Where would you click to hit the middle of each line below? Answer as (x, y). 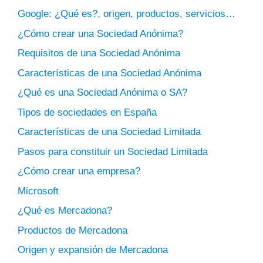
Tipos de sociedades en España (87, 112)
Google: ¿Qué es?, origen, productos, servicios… (127, 14)
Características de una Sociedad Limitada (109, 132)
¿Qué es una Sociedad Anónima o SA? (102, 93)
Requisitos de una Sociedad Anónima (99, 53)
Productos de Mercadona (73, 230)
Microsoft (38, 191)
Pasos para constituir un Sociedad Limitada (113, 151)
